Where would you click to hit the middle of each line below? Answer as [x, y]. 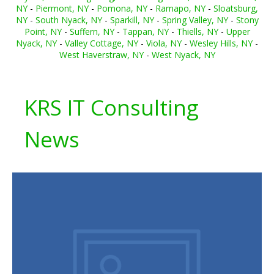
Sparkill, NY [132, 20]
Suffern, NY [92, 31]
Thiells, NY [197, 31]
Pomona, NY [122, 8]
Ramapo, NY [180, 8]
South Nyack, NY [68, 20]
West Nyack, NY [183, 55]
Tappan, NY [145, 31]
